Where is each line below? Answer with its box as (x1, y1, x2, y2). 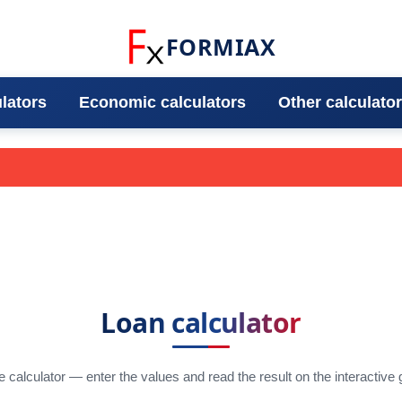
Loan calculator (100, 304, 301, 341)
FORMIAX (165, 31, 276, 62)
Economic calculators (79, 93, 246, 111)
